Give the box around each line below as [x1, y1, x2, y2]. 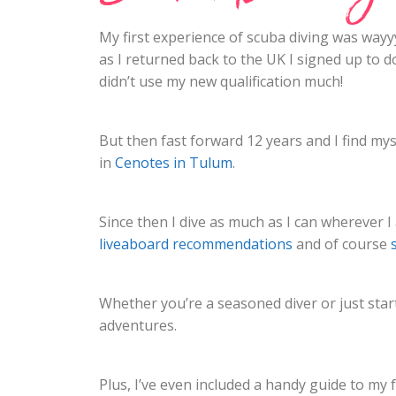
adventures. [99, 316, 177, 335]
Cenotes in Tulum [115, 153, 232, 172]
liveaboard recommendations [99, 234, 293, 254]
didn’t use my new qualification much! [99, 72, 346, 91]
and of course [293, 234, 391, 254]
